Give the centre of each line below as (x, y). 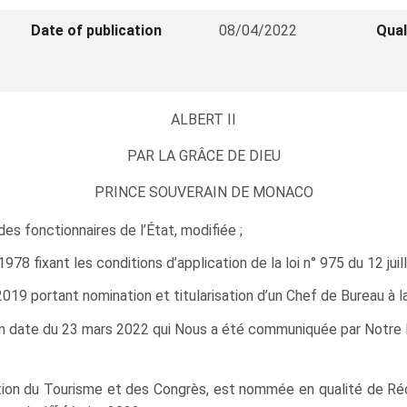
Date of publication (97, 30)
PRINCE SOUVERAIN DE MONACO (203, 192)
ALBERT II (203, 119)
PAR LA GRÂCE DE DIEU (203, 155)
